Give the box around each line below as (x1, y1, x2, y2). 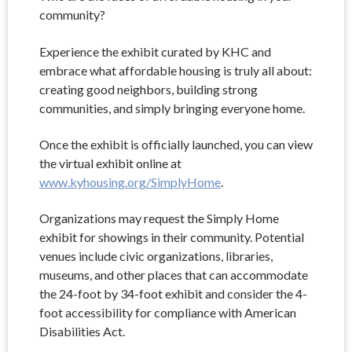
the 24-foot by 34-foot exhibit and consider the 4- (39, 286, 307, 302)
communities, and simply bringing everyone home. (39, 100, 305, 115)
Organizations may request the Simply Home (39, 211, 279, 226)
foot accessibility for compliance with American (39, 305, 296, 321)
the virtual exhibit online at (39, 155, 181, 170)
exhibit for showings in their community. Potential (39, 229, 304, 245)
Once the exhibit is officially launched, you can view (39, 136, 313, 152)
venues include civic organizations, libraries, (39, 248, 273, 264)
